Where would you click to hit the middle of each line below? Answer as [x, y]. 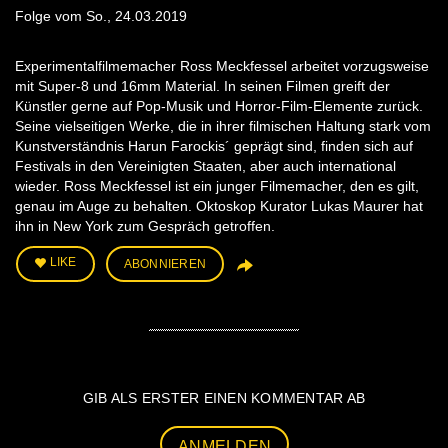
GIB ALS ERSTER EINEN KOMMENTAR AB [224, 398]
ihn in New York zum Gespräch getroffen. [145, 226]
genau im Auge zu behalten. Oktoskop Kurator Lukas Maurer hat [219, 206]
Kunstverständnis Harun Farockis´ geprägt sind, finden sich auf [214, 146]
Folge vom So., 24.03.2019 [101, 16]
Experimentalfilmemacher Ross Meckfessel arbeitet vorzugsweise [222, 66]
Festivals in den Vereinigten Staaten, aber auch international [205, 166]
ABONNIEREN [164, 264]
